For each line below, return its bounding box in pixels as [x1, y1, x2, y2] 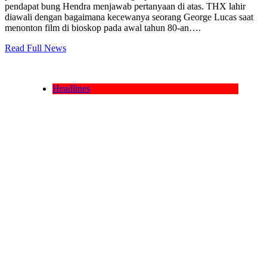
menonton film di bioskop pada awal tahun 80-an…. [5, 23, 201, 33]
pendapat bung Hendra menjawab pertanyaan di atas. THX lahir [5, 1, 246, 11]
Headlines [52, 83, 90, 94]
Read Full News [5, 43, 66, 53]
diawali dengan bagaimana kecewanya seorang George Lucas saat [5, 12, 253, 22]
